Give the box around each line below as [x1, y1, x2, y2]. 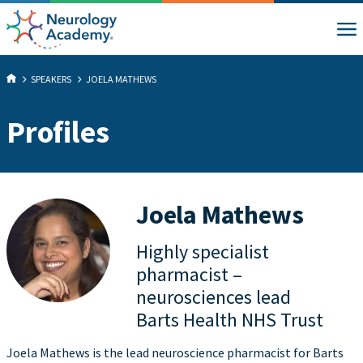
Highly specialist [136, 239, 269, 264]
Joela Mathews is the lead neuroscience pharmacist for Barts [6, 344, 344, 361]
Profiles [6, 113, 109, 151]
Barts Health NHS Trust [136, 307, 323, 332]
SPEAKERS [31, 73, 71, 85]
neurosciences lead [136, 284, 291, 310]
